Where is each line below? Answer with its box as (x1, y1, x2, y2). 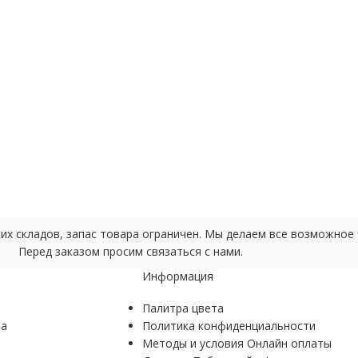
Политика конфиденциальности (141, 317, 316, 333)
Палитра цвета (141, 300, 224, 316)
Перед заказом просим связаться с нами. (18, 243, 243, 259)
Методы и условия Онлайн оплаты (141, 335, 332, 351)
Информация (141, 268, 213, 284)
